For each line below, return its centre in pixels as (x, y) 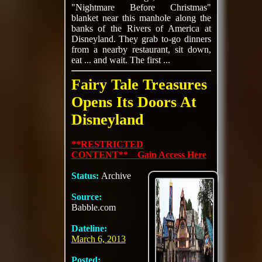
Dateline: (89, 228)
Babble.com (93, 207)
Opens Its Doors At (134, 102)
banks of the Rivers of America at (141, 28)
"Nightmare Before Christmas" (141, 7)
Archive (116, 176)
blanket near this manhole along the (141, 18)
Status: (86, 176)
